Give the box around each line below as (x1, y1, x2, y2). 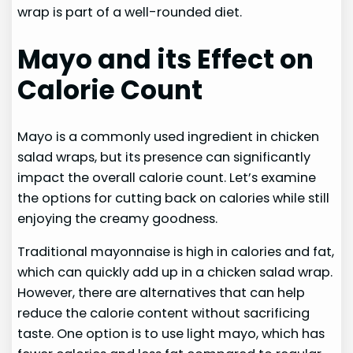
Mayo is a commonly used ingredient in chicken (17, 128, 320, 147)
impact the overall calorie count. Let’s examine (17, 169, 317, 188)
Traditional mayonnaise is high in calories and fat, (17, 243, 335, 262)
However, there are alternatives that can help (17, 284, 306, 303)
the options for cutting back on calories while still (17, 189, 330, 208)
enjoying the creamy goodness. (17, 210, 218, 229)
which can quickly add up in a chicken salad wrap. (17, 263, 333, 282)
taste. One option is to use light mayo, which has (17, 325, 325, 344)
